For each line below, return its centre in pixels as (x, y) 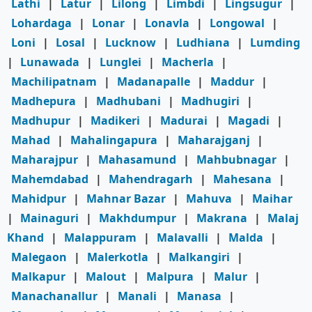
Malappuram (100, 238)
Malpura (170, 277)
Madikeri (115, 121)
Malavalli (182, 238)
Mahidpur (39, 199)
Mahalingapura (114, 140)
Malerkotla (118, 257)
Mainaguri (49, 218)
